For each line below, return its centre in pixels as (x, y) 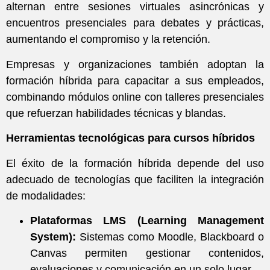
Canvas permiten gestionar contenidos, (147, 253)
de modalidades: (46, 196)
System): (53, 237)
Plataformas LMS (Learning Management (147, 220)
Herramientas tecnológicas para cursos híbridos (130, 138)
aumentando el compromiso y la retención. (108, 39)
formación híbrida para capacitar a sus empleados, (135, 80)
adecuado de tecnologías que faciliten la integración (135, 179)
